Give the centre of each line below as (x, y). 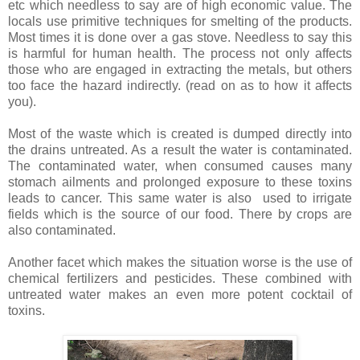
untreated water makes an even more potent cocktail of (180, 294)
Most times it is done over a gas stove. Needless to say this (180, 37)
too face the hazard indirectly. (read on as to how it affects (180, 85)
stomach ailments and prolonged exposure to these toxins (180, 182)
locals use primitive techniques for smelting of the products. (180, 21)
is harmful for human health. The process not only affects (180, 53)
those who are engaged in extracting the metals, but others (180, 69)
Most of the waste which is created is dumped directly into (180, 133)
